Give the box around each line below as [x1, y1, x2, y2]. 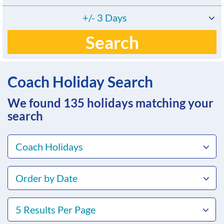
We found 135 [7, 95, 84, 110]
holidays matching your [87, 95, 213, 110]
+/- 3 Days [82, 11, 127, 24]
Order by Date [15, 172, 77, 184]
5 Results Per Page [15, 203, 95, 216]
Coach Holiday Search [7, 72, 153, 91]
